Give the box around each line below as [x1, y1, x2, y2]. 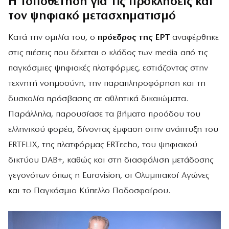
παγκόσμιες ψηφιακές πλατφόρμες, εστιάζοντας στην [8, 64, 208, 73]
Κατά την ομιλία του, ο [8, 33, 98, 42]
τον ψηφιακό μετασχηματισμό [8, 10, 176, 22]
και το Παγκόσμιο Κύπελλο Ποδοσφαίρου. [8, 187, 170, 196]
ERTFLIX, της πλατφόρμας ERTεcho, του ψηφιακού [8, 141, 197, 150]
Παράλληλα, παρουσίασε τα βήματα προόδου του [8, 110, 200, 119]
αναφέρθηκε [170, 33, 219, 42]
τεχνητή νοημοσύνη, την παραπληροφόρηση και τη [8, 79, 205, 88]
